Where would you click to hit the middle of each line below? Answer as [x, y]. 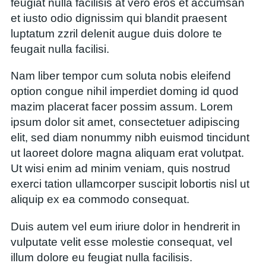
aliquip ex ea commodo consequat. [100, 199]
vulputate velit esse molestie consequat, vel [121, 242]
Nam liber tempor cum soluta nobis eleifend [121, 76]
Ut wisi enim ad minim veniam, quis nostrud [121, 169]
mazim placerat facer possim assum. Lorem [122, 107]
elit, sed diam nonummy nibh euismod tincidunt [130, 138]
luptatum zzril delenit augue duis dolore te [116, 34]
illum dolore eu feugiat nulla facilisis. [102, 257]
